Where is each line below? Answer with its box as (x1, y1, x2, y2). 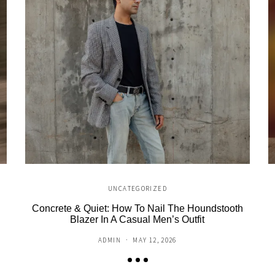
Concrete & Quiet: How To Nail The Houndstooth (31, 203, 243, 214)
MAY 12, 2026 (133, 236, 177, 245)
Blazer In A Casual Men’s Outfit (70, 214, 205, 225)
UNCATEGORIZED (108, 184, 167, 193)
